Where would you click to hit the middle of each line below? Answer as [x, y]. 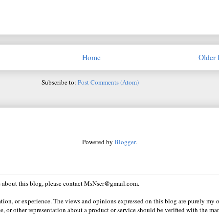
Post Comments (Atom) [108, 82]
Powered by [98, 142]
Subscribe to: [59, 82]
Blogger [125, 142]
